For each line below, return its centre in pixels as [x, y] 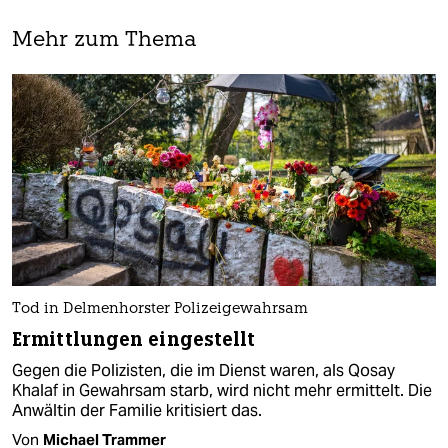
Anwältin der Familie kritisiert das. [137, 410]
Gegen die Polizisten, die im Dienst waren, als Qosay [203, 370]
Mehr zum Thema [104, 41]
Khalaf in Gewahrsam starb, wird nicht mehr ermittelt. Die [222, 390]
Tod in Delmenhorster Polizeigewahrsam [160, 309]
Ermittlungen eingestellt [134, 339]
